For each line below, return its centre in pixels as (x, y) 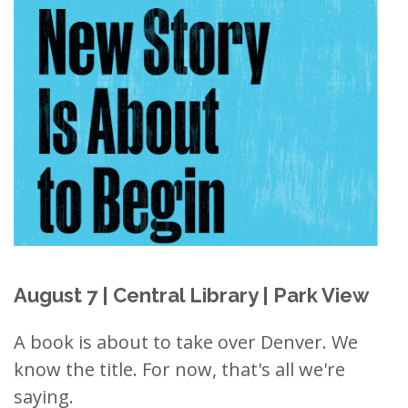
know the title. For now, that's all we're (179, 369)
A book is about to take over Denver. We (186, 342)
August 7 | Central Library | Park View (191, 295)
